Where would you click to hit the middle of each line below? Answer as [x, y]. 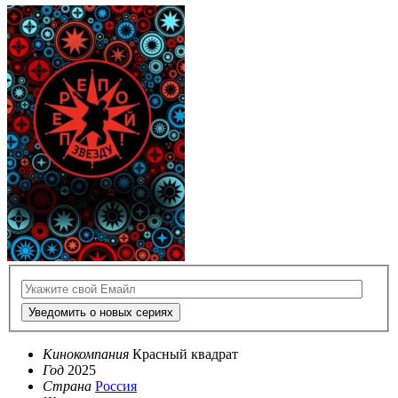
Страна [67, 386]
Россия [116, 386]
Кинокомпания [86, 354]
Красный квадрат [185, 354]
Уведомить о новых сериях [101, 313]
